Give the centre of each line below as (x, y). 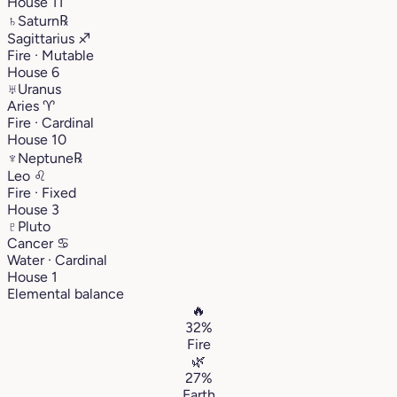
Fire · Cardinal (51, 122)
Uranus (39, 89)
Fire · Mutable (51, 55)
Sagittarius (43, 38)
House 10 (37, 139)
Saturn (39, 20)
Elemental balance (66, 293)
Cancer (32, 243)
